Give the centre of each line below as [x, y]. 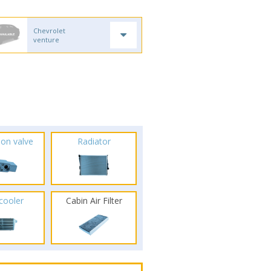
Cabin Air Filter [94, 201]
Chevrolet [50, 31]
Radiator [94, 141]
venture [47, 40]
